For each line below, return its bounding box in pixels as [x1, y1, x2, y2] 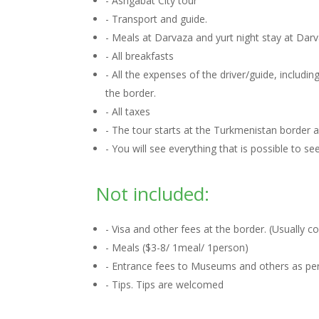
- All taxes [105, 105, 151, 118]
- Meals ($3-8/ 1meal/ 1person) [105, 241, 249, 254]
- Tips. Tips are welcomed [105, 278, 224, 291]
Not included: [95, 181, 210, 206]
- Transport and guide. [105, 12, 211, 26]
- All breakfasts [105, 49, 174, 63]
